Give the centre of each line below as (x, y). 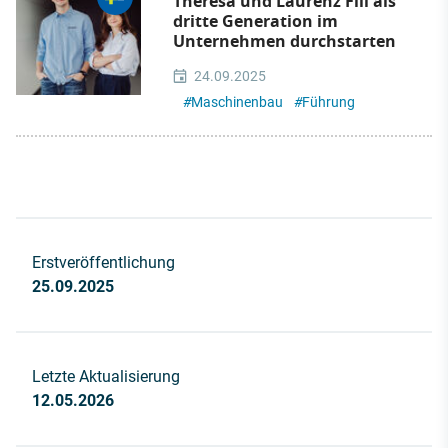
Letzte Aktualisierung (106, 376)
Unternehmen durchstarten (284, 40)
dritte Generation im (255, 20)
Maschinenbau (236, 101)
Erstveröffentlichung (103, 262)
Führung (328, 101)
